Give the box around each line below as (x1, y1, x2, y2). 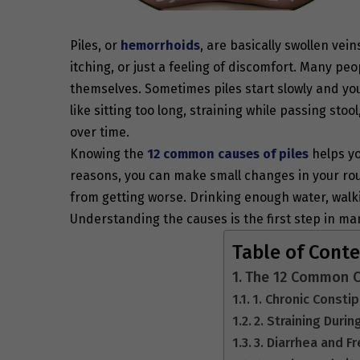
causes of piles (218, 145, 309, 162)
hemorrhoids (121, 37, 200, 53)
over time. (70, 124, 129, 140)
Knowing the (70, 145, 147, 162)
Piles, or (70, 37, 121, 53)
